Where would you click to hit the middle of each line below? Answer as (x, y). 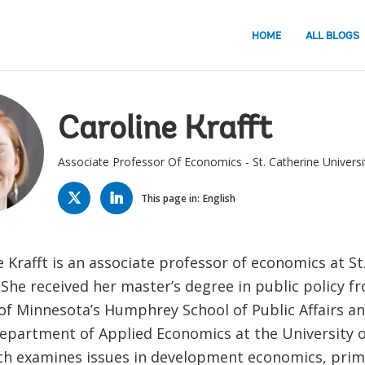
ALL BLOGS (332, 36)
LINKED (116, 187)
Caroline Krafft (165, 130)
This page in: (170, 198)
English (219, 198)
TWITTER (78, 187)
